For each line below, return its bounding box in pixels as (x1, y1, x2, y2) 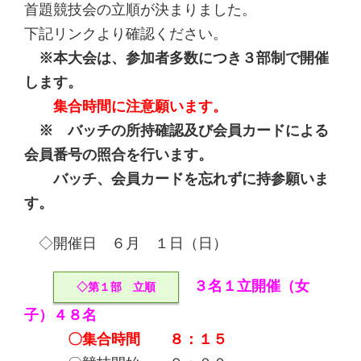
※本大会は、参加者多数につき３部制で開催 (24, 49, 329, 66)
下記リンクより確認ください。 (24, 25, 227, 42)
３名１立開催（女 (179, 277, 309, 294)
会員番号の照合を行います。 (24, 146, 213, 163)
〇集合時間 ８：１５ (68, 330, 227, 347)
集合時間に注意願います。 (53, 98, 227, 114)
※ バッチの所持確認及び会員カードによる (24, 122, 329, 139)
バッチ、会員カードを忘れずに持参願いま (24, 170, 329, 187)
